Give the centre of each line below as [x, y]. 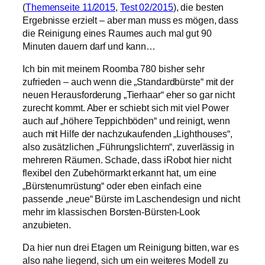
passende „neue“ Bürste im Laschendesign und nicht [132, 198]
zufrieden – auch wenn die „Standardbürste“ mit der [128, 81]
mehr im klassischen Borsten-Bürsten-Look [111, 211]
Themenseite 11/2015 [70, 7]
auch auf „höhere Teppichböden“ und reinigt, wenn [127, 120]
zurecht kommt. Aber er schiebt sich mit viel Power [126, 107]
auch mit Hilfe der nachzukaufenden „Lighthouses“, [128, 133]
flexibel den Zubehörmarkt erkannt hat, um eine [120, 172]
